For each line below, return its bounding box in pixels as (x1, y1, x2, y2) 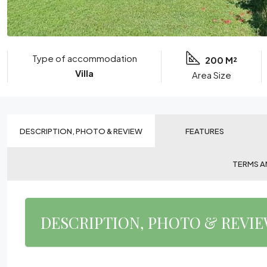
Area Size (191, 69, 231, 80)
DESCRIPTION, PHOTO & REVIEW (20, 126, 142, 136)
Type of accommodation (32, 52, 137, 64)
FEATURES (185, 126, 225, 136)
